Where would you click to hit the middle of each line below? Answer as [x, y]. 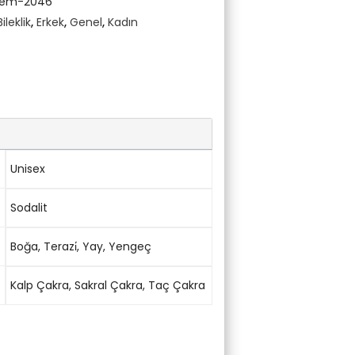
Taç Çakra [176, 285]
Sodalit [29, 207]
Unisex [27, 168]
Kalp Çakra [39, 285]
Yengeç [130, 246]
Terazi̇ [60, 246]
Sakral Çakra [108, 285]
